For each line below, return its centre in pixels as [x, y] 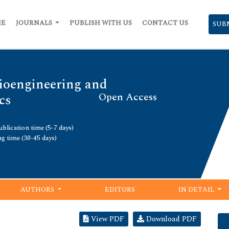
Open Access [128, 97]
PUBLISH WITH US [101, 23]
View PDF [107, 219]
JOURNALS [35, 23]
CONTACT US [165, 23]
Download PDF [170, 219]
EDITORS [120, 190]
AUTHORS [38, 190]
